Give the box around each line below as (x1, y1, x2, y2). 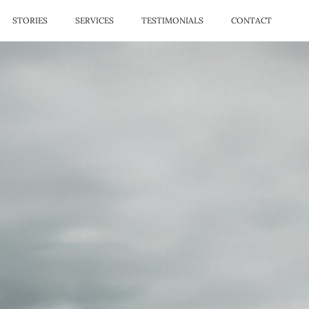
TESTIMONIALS (141, 15, 203, 26)
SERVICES (75, 15, 114, 26)
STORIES (12, 15, 48, 26)
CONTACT (231, 15, 272, 26)
